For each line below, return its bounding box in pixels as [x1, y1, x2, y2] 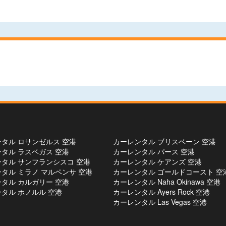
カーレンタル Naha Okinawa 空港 [113, 177, 220, 187]
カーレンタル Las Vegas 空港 [113, 197, 207, 207]
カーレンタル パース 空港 [113, 146, 195, 156]
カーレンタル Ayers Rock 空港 [113, 187, 210, 197]
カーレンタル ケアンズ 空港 [113, 156, 202, 166]
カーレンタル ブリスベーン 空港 [113, 136, 216, 146]
